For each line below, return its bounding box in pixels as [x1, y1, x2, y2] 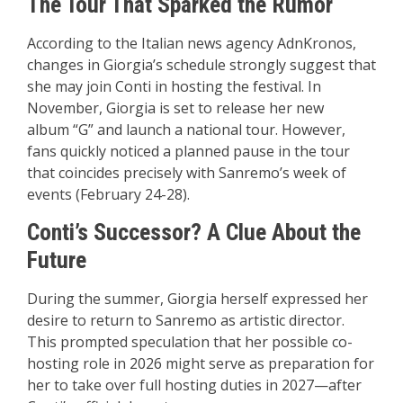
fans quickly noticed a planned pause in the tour [27, 141, 350, 162]
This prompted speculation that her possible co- [27, 332, 353, 353]
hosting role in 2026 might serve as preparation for [27, 354, 374, 374]
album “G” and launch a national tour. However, [27, 120, 345, 140]
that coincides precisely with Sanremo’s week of [27, 163, 346, 184]
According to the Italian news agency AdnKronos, [27, 33, 356, 54]
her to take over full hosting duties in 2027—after [27, 375, 362, 396]
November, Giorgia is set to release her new [27, 98, 324, 119]
